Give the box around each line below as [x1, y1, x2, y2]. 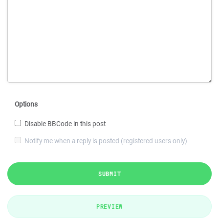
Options [15, 100, 38, 109]
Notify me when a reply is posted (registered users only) [24, 136, 187, 145]
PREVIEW [96, 202, 123, 210]
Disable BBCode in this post [24, 119, 106, 128]
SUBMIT [98, 170, 121, 177]
